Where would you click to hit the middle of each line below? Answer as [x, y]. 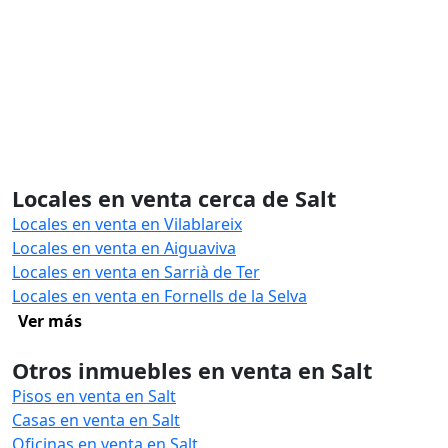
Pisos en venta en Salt [94, 396]
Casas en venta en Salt [96, 420]
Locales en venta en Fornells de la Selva [159, 296]
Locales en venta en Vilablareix [127, 224]
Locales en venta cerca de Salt [174, 198]
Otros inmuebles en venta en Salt [192, 370]
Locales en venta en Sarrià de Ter [136, 272]
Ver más [50, 321]
